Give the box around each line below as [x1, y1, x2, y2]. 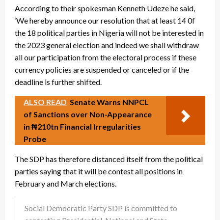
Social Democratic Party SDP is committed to [25, 203, 177, 213]
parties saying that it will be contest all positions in [15, 166, 183, 176]
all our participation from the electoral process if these [15, 53, 196, 62]
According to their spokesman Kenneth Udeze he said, [15, 3, 195, 13]
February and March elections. [15, 179, 116, 189]
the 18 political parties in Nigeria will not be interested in [15, 28, 204, 38]
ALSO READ [24, 97, 67, 107]
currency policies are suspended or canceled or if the [15, 65, 189, 75]
